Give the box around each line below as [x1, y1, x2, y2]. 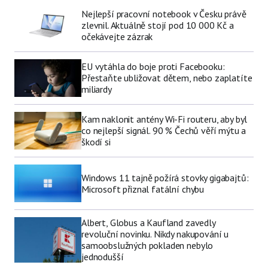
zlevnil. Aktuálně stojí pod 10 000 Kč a [81, 19, 234, 32]
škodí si [81, 136, 111, 148]
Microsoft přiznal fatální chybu [81, 182, 205, 195]
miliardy [81, 83, 112, 96]
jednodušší [81, 251, 124, 263]
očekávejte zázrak [81, 31, 153, 43]
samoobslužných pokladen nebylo [81, 239, 214, 252]
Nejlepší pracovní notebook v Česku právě [81, 8, 246, 20]
